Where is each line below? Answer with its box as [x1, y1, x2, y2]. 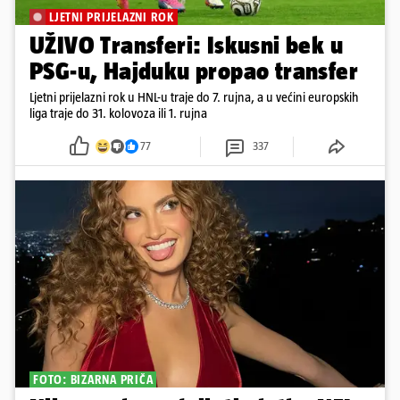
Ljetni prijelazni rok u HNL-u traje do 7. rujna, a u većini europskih [29, 88, 359, 104]
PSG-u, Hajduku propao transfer [29, 56, 358, 85]
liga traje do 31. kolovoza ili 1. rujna [29, 104, 207, 121]
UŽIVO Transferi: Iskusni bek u [29, 30, 207, 59]
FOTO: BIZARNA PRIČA [33, 372, 154, 387]
